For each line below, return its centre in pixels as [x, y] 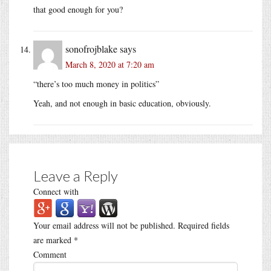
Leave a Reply [76, 175]
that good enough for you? [78, 9]
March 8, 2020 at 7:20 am [110, 64]
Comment [50, 254]
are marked [54, 240]
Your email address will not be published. [104, 225]
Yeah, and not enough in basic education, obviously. [122, 103]
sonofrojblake [91, 48]
